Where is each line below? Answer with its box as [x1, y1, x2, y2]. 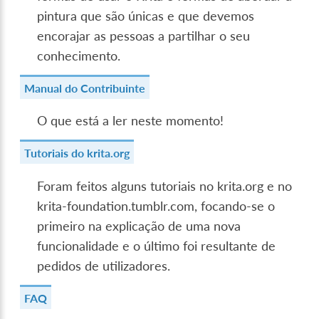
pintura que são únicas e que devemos [37, 8, 255, 23]
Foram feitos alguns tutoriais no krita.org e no [37, 179, 293, 194]
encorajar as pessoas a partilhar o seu [37, 28, 251, 43]
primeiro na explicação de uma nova [37, 219, 241, 234]
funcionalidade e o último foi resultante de [37, 239, 276, 254]
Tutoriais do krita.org [24, 146, 130, 160]
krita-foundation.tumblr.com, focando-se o [37, 199, 276, 214]
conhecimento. [37, 48, 121, 63]
